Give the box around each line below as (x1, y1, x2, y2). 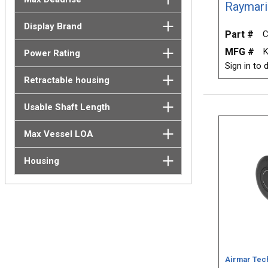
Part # (224, 29, 254, 40)
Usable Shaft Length (23, 101, 110, 112)
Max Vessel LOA (23, 128, 93, 139)
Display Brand (23, 20, 82, 32)
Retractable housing (23, 74, 109, 86)
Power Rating (23, 47, 80, 59)
